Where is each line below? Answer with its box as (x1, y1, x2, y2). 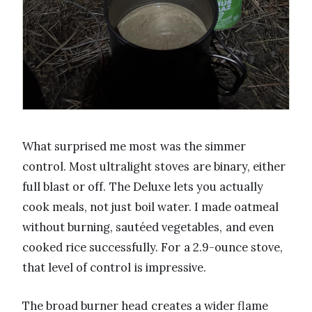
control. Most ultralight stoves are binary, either (22, 159, 286, 175)
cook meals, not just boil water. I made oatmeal (22, 199, 279, 215)
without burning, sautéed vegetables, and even (22, 219, 274, 235)
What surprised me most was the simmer (22, 139, 246, 155)
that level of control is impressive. (22, 260, 206, 276)
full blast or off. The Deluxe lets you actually (22, 179, 264, 195)
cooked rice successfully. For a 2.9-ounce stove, (22, 240, 283, 256)
